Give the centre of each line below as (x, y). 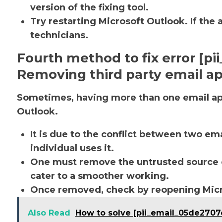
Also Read (49, 213)
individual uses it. (72, 148)
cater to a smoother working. (99, 176)
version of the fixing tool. (90, 7)
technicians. (59, 35)
